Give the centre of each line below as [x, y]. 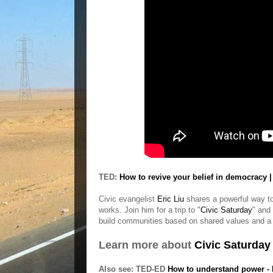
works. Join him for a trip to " [150, 210]
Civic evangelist [128, 199]
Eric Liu [171, 199]
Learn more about [147, 245]
